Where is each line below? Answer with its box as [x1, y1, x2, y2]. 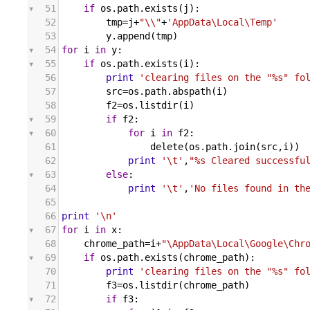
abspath [172, 86, 211, 98]
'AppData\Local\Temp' [167, 17, 277, 28]
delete [150, 141, 183, 153]
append [117, 30, 150, 42]
